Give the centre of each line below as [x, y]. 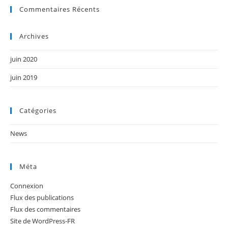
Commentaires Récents [60, 9]
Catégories [38, 110]
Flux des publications [42, 197]
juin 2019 [24, 77]
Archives [34, 36]
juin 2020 [24, 59]
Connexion [27, 186]
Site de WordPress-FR [42, 221]
